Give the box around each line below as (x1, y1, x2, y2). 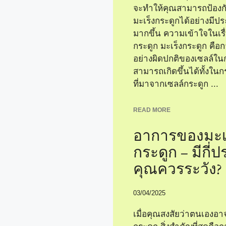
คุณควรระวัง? (133, 160, 222, 180)
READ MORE (133, 106, 171, 114)
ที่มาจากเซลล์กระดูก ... (133, 79, 218, 89)
